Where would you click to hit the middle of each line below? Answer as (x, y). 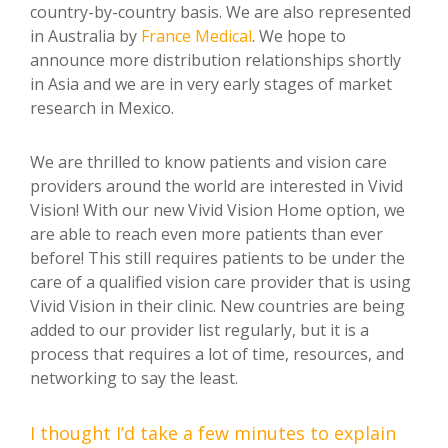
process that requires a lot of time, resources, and (217, 353)
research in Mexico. (102, 107)
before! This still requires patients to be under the (217, 257)
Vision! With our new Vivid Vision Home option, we (217, 209)
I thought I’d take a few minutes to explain (213, 432)
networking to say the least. (136, 377)
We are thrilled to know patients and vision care (208, 161)
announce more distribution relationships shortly (215, 59)
